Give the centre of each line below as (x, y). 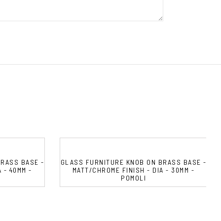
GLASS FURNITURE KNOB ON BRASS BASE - (133, 162)
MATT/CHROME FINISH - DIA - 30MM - (133, 170)
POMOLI (133, 178)
